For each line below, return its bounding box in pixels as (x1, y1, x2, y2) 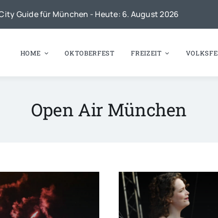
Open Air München (31, 98, 187, 122)
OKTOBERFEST (65, 48, 115, 57)
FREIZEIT (131, 48, 162, 57)
